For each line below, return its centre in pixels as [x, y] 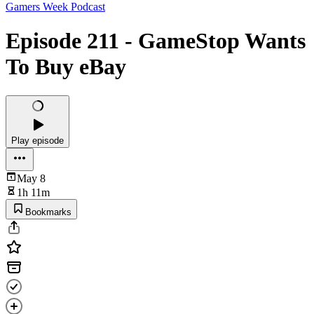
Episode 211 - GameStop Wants [156, 41]
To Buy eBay [66, 67]
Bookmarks [48, 212]
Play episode [37, 140]
